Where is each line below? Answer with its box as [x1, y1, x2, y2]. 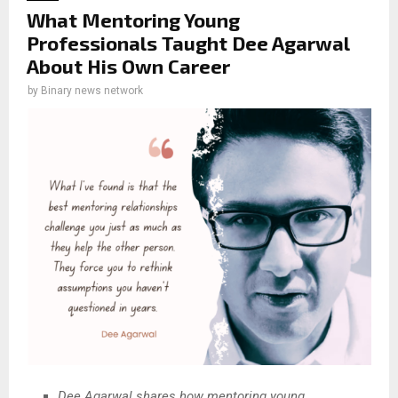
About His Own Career [27, 53, 230, 77]
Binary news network [41, 84, 143, 97]
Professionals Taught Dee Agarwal [27, 30, 350, 54]
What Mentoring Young [27, 7, 240, 31]
